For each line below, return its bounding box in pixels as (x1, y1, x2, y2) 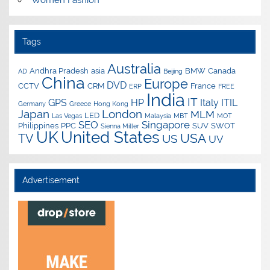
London (102, 107, 143, 121)
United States (61, 128, 160, 146)
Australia (107, 60, 162, 77)
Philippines (18, 120, 59, 130)
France (190, 80, 216, 90)
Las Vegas (52, 111, 83, 119)
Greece (69, 99, 92, 107)
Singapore (142, 118, 190, 131)
